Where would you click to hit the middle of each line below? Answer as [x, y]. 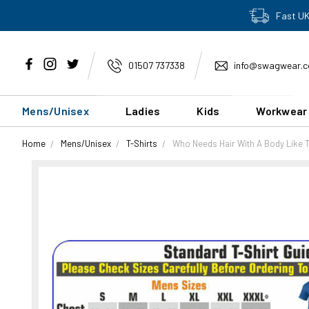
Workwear [282, 111]
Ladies [143, 111]
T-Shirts [142, 143]
